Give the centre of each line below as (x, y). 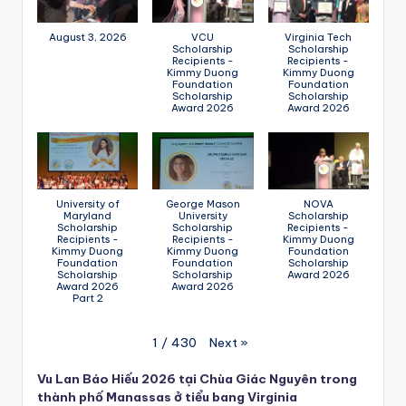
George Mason (203, 203)
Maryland (88, 215)
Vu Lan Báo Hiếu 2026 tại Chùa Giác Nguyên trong (197, 379)
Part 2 (87, 298)
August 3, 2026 (87, 38)
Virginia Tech (319, 38)
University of (87, 203)
